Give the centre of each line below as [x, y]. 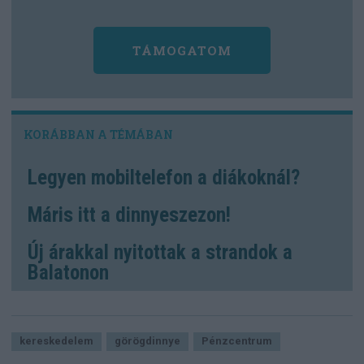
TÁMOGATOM [182, 50]
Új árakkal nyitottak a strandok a [160, 253]
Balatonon [68, 273]
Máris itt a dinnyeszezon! [129, 215]
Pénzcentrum [237, 341]
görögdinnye [147, 341]
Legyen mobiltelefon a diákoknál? [164, 178]
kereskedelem [56, 341]
